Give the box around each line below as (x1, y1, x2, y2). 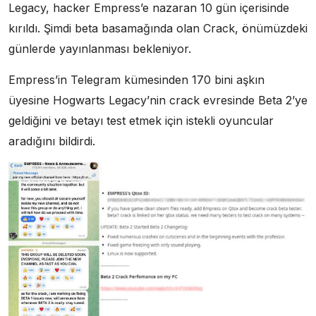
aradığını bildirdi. (8, 134, 95, 149)
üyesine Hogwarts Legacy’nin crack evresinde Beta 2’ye (8, 93, 308, 108)
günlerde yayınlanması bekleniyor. (8, 42, 191, 56)
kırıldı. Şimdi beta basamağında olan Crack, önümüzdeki (8, 21, 308, 36)
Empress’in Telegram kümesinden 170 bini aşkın (8, 73, 265, 87)
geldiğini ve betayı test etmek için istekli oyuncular (8, 114, 274, 128)
